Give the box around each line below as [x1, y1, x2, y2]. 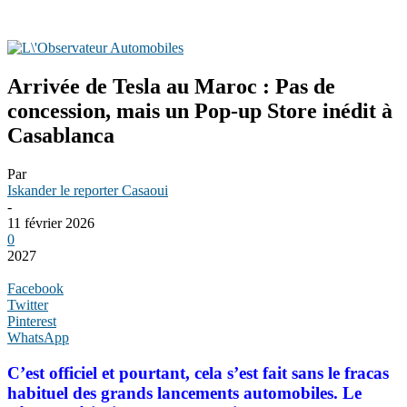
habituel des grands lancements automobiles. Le [7, 382, 362, 402]
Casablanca [7, 123, 114, 147]
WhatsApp [7, 329, 69, 345]
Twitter [7, 296, 48, 313]
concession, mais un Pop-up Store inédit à [7, 98, 392, 123]
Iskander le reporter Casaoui [7, 182, 168, 198]
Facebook [7, 280, 64, 296]
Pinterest [7, 313, 56, 329]
